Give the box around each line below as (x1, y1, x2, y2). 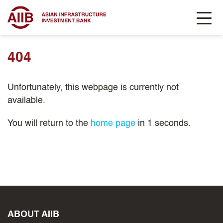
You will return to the (7, 119, 91, 128)
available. (7, 96, 45, 105)
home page (91, 119, 135, 128)
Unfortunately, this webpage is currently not (7, 83, 179, 92)
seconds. (152, 119, 191, 128)
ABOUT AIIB (7, 210, 59, 219)
